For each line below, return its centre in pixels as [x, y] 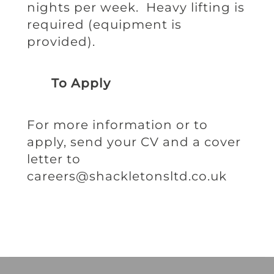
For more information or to [118, 124]
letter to [54, 159]
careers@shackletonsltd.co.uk [127, 176]
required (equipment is [105, 24]
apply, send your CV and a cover [134, 142]
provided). [61, 41]
